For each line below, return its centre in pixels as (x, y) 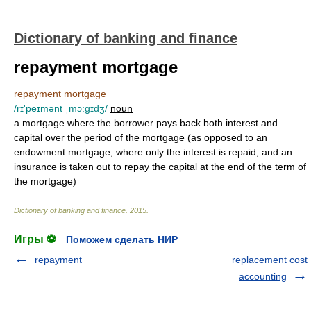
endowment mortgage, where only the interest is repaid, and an (153, 152)
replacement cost (270, 260)
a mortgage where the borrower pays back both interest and (146, 123)
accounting (263, 276)
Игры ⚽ (35, 239)
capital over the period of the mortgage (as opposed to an (141, 137)
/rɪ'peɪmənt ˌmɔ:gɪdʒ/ (61, 108)
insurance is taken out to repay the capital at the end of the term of (160, 167)
